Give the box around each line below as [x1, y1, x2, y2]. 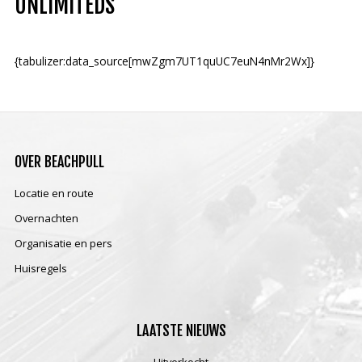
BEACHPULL [44, 153, 104, 170]
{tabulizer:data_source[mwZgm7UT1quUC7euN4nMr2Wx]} [14, 53, 314, 69]
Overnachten [14, 211, 78, 225]
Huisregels [14, 261, 67, 276]
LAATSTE [136, 322, 186, 339]
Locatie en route [14, 186, 94, 200]
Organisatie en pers [14, 236, 112, 250]
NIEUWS [185, 322, 226, 339]
